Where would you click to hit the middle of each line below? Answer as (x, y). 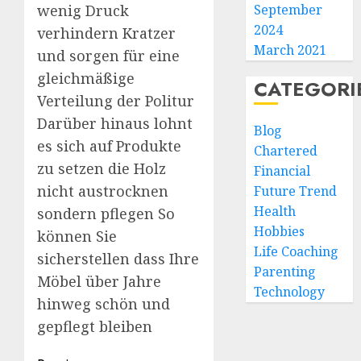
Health (275, 211)
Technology (290, 292)
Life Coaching (297, 251)
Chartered (286, 151)
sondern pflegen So (106, 214)
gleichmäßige (86, 79)
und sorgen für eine (108, 56)
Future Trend (296, 191)
